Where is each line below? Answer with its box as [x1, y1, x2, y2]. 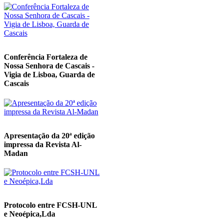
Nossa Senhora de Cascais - [4, 62, 94, 70]
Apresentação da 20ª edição [4, 131, 95, 140]
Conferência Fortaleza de [4, 53, 88, 62]
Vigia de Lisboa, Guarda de [4, 70, 95, 79]
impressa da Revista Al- [4, 140, 82, 149]
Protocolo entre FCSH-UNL [4, 201, 97, 210]
